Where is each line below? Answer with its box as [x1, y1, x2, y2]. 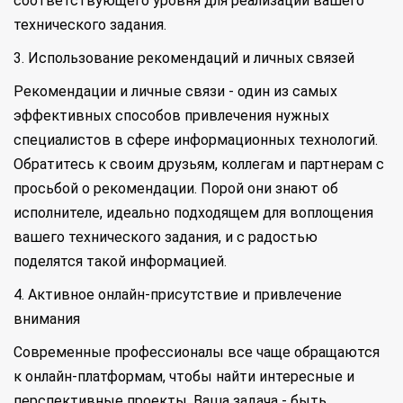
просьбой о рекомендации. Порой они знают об [13, 180, 338, 198]
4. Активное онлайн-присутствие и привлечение [13, 286, 342, 304]
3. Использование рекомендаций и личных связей [13, 49, 354, 67]
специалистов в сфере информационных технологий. [13, 131, 378, 149]
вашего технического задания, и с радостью [13, 228, 318, 246]
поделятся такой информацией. [13, 253, 227, 271]
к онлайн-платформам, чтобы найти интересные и [13, 368, 354, 386]
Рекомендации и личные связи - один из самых [13, 83, 337, 101]
